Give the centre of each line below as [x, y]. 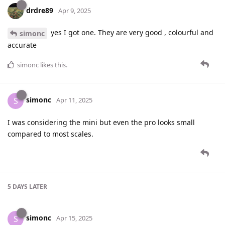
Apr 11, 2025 [74, 100]
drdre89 [40, 10]
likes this [52, 65]
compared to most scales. [50, 134]
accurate [22, 45]
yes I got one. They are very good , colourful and [131, 32]
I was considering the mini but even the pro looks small [101, 122]
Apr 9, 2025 [75, 10]
